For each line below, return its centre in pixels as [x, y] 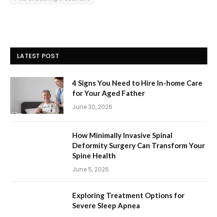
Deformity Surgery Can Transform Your [139, 145]
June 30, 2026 [92, 107]
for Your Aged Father [108, 93]
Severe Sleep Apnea [106, 205]
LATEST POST [38, 56]
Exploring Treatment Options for [128, 195]
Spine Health [94, 155]
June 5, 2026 [91, 169]
